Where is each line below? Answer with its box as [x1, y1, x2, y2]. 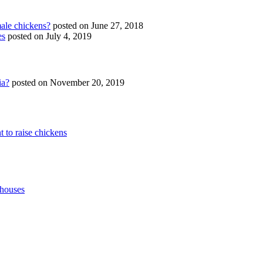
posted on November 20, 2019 [12, 77, 124, 88]
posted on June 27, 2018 [53, 21, 143, 31]
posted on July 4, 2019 [8, 31, 92, 42]
